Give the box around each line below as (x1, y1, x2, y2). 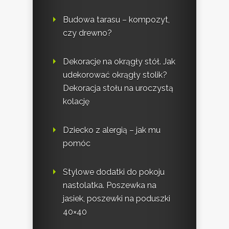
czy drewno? (63, 28, 112, 38)
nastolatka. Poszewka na (63, 180, 156, 190)
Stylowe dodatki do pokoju (63, 167, 165, 177)
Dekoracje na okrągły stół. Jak (63, 56, 175, 66)
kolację (63, 96, 89, 106)
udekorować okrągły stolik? (63, 70, 167, 80)
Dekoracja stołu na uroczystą (63, 83, 173, 93)
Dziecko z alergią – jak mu (63, 125, 161, 135)
